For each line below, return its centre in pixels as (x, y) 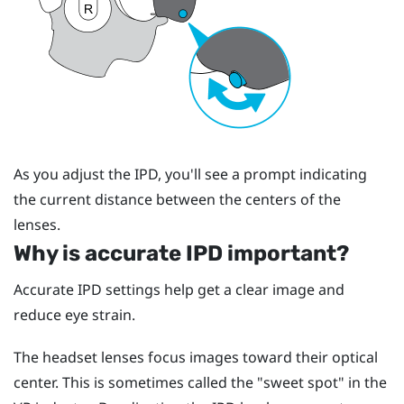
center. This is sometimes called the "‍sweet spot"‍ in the (200, 383)
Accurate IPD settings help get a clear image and (179, 289)
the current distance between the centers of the (177, 199)
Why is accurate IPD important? (181, 253)
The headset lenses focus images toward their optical (196, 358)
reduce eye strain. (74, 314)
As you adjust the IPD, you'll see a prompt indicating (190, 174)
